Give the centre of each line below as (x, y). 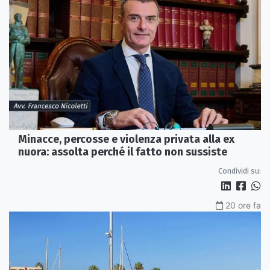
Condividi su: (240, 171)
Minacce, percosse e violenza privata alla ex (126, 140)
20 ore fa (243, 206)
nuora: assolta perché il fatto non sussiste (123, 152)
